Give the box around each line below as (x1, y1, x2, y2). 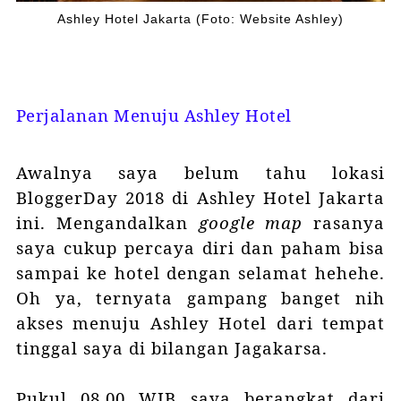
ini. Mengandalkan (15, 211, 199, 235)
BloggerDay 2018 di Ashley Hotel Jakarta (15, 186, 386, 209)
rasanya (313, 211, 386, 235)
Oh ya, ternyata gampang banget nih (15, 286, 386, 310)
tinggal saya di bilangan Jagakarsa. (15, 337, 333, 360)
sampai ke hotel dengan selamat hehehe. (15, 261, 386, 285)
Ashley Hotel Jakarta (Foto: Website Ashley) (57, 12, 344, 26)
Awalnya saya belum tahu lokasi (15, 161, 386, 184)
